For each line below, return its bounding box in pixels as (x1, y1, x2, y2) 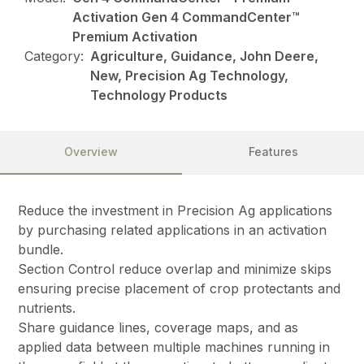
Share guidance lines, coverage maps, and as (18, 319, 299, 336)
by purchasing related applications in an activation (18, 222, 327, 239)
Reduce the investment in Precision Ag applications (18, 202, 333, 219)
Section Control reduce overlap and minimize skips (18, 261, 332, 278)
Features (248, 145, 298, 159)
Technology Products (90, 87, 228, 104)
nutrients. (18, 300, 76, 317)
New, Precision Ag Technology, (90, 67, 289, 84)
